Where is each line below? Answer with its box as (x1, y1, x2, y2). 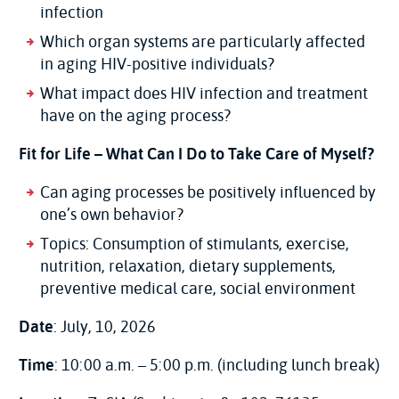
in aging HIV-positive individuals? (40, 52, 274, 76)
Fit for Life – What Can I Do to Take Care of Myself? (19, 142, 374, 166)
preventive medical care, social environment (40, 276, 355, 300)
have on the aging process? (40, 103, 231, 127)
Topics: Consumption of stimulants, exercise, (40, 232, 349, 256)
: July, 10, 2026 (53, 314, 156, 338)
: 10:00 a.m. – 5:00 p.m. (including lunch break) (54, 353, 379, 377)
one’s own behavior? (40, 202, 183, 226)
